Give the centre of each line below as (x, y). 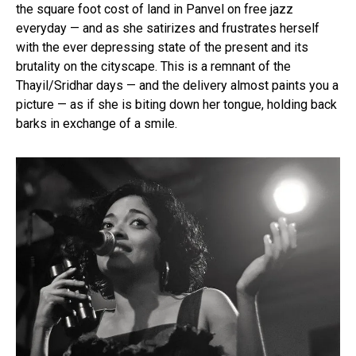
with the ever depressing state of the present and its (162, 48)
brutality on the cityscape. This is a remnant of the (153, 67)
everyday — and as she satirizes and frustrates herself (168, 29)
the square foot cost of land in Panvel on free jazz (155, 10)
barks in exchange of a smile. (97, 124)
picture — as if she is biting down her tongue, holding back (176, 105)
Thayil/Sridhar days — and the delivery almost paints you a (177, 86)
